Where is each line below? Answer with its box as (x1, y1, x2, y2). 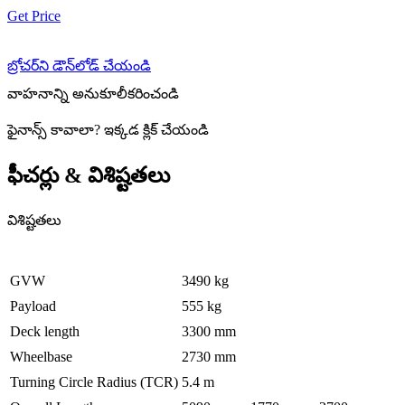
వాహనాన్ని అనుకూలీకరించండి (7, 86, 179, 101)
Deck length (10, 323, 80, 339)
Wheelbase (10, 348, 72, 364)
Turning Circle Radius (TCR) (10, 373, 178, 390)
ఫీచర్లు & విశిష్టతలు (7, 163, 170, 187)
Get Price (7, 8, 61, 24)
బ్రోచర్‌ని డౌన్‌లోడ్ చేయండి (7, 58, 151, 73)
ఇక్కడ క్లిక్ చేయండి (104, 122, 209, 137)
